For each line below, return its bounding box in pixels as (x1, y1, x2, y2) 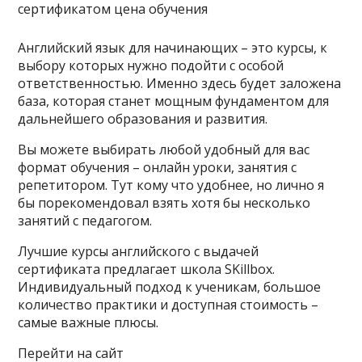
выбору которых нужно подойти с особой (18, 57, 284, 74)
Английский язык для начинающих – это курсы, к (18, 39, 328, 57)
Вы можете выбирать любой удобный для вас (18, 141, 310, 158)
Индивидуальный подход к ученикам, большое (18, 278, 322, 296)
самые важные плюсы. (18, 314, 159, 331)
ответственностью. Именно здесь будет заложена (18, 74, 342, 92)
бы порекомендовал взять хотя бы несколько (18, 194, 311, 212)
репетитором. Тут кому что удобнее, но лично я (18, 176, 325, 194)
